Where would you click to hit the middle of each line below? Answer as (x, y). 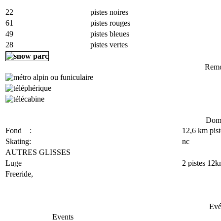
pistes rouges (110, 23)
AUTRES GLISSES (38, 152)
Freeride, (19, 174)
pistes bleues (110, 34)
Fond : (18, 130)
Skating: (18, 141)
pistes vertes (109, 44)
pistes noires (109, 12)
